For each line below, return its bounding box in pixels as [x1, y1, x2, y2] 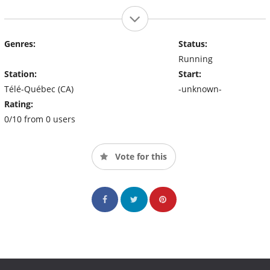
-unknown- [178, 83, 222, 95]
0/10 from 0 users [4, 113, 75, 125]
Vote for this [113, 150, 167, 162]
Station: [4, 67, 37, 80]
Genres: [4, 37, 36, 49]
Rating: [4, 98, 33, 110]
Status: [178, 37, 207, 49]
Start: [178, 67, 201, 80]
